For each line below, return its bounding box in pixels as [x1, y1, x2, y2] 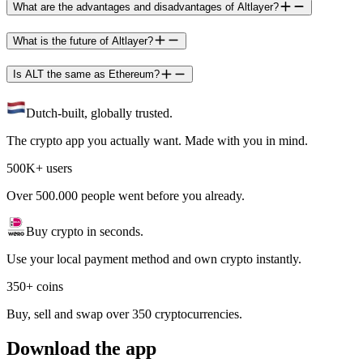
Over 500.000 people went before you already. [6, 189, 245, 203]
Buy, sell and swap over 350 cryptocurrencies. [6, 307, 242, 322]
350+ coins [6, 280, 63, 294]
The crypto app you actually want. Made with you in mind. [6, 134, 308, 148]
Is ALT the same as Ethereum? [13, 68, 160, 81]
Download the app [6, 338, 156, 359]
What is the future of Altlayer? [13, 34, 153, 47]
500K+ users [6, 161, 72, 176]
